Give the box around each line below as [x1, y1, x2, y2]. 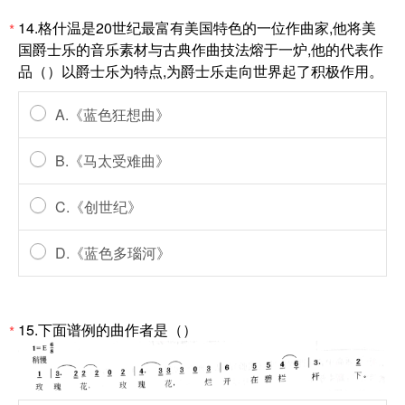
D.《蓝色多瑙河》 [55, 242, 171, 263]
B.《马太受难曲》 [55, 150, 170, 171]
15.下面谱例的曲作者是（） [18, 319, 197, 340]
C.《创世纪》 [55, 196, 142, 217]
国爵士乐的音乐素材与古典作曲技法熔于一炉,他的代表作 [18, 39, 383, 60]
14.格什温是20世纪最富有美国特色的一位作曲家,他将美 [18, 17, 376, 38]
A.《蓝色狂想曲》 [55, 104, 170, 125]
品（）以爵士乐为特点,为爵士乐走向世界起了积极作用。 [18, 61, 383, 81]
